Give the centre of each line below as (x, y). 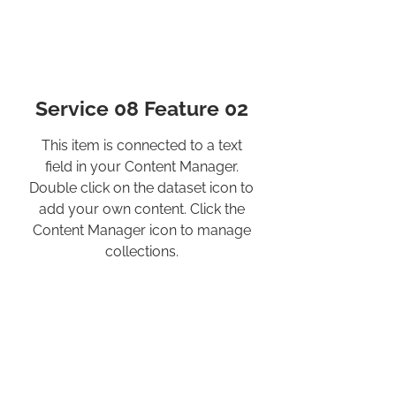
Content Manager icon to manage (141, 230)
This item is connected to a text (141, 145)
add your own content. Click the (141, 209)
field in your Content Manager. (141, 167)
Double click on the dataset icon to (141, 188)
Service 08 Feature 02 (141, 108)
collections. (141, 251)
